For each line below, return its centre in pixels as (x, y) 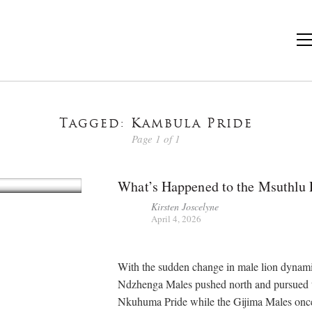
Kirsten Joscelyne (185, 206)
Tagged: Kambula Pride (156, 124)
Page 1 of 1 (156, 138)
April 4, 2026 (177, 218)
